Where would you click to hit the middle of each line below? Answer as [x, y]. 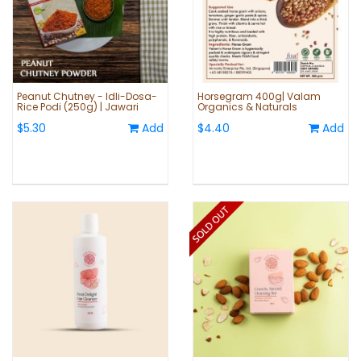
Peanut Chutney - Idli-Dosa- [87, 97]
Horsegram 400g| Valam [259, 97]
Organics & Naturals [247, 107]
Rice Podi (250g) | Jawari [78, 107]
